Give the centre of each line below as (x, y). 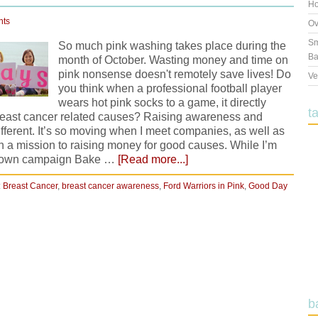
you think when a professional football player (170, 88)
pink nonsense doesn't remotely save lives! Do (175, 74)
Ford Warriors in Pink (204, 186)
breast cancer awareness (110, 186)
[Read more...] (153, 159)
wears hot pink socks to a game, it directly (162, 103)
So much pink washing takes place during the (172, 46)
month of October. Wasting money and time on (173, 60)
